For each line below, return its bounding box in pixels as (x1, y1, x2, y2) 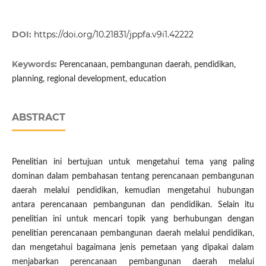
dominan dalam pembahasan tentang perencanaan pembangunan (11, 172, 255, 181)
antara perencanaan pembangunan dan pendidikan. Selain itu (11, 201, 255, 210)
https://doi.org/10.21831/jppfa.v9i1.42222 (33, 29, 194, 40)
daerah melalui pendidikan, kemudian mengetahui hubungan (11, 186, 255, 195)
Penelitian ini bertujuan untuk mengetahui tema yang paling (11, 158, 255, 167)
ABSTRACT (11, 112, 65, 123)
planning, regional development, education (11, 75, 166, 84)
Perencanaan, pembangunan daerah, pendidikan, (59, 61, 236, 69)
